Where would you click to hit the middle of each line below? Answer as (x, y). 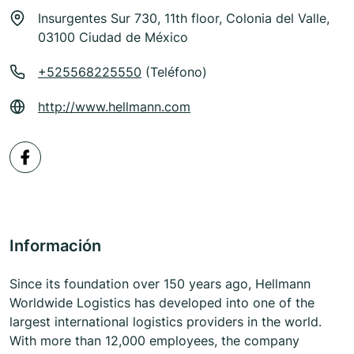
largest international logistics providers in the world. (166, 322)
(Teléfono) (174, 72)
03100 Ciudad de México (113, 38)
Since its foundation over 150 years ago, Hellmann (160, 284)
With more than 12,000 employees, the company (154, 341)
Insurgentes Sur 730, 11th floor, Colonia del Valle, (184, 19)
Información (55, 246)
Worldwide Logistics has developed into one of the (162, 303)
